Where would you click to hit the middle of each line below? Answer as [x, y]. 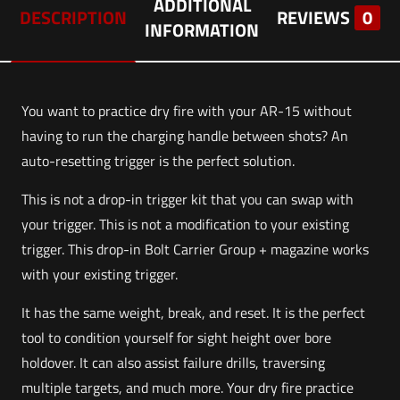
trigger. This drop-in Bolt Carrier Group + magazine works [196, 249]
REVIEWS [313, 17]
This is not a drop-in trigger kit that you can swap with [188, 199]
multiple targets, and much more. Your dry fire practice [188, 387]
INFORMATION [202, 30]
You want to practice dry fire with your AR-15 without [187, 111]
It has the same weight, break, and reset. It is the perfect [194, 312]
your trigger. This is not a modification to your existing [186, 224]
